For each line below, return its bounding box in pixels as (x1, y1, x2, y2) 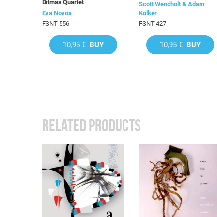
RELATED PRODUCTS (42, 116, 141, 135)
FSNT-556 (42, 20, 69, 27)
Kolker (139, 9, 157, 16)
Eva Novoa (42, 9, 72, 16)
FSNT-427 (139, 20, 166, 27)
